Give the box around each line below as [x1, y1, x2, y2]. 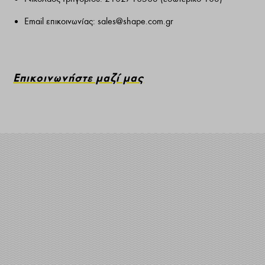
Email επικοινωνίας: [24, 16, 98, 27]
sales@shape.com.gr [97, 16, 173, 27]
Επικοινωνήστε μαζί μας [13, 70, 144, 85]
